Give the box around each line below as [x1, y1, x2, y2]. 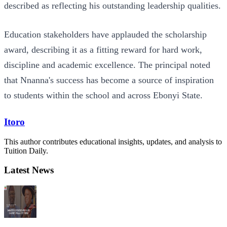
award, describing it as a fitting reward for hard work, [4, 44, 202, 55]
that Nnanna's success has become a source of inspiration [4, 74, 214, 85]
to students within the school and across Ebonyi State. [4, 90, 203, 100]
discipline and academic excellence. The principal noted [4, 59, 210, 70]
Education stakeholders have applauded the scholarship [4, 29, 207, 40]
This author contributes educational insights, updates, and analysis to [4, 137, 222, 146]
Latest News [4, 165, 54, 176]
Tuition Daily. [4, 146, 48, 155]
